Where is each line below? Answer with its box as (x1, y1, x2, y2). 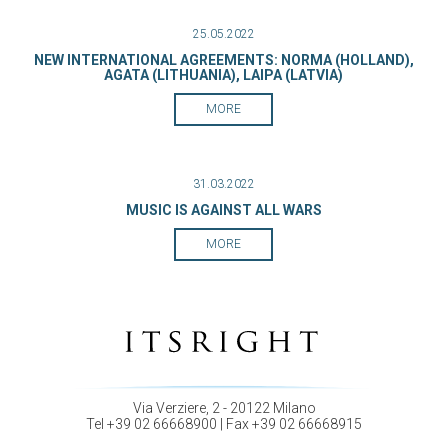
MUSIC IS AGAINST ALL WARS (125, 202, 322, 218)
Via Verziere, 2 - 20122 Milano (132, 400, 316, 417)
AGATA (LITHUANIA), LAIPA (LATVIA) (104, 67, 343, 83)
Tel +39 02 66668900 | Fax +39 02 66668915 (86, 416, 362, 433)
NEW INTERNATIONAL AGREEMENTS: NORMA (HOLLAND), (33, 52, 414, 68)
